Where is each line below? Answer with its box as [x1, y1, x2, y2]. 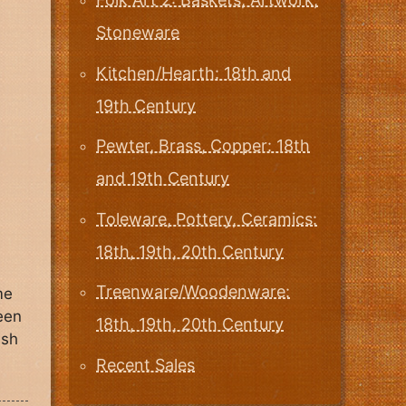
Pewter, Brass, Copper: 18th [96, 136, 310, 156]
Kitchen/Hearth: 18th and [96, 63, 291, 82]
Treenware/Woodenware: [96, 282, 290, 302]
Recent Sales [96, 354, 195, 374]
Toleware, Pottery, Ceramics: [96, 208, 317, 228]
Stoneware [96, 23, 179, 43]
